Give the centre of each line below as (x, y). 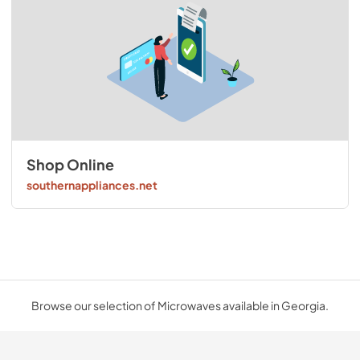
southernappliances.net (92, 185)
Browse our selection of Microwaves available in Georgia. (180, 305)
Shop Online (70, 164)
